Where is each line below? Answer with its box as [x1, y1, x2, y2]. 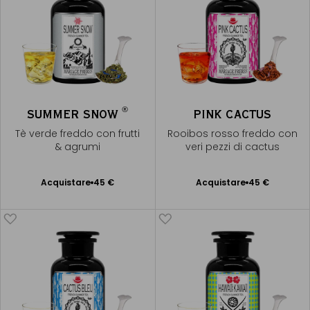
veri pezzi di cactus [185, 139, 280, 154]
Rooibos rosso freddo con [167, 126, 298, 140]
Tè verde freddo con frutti [15, 126, 140, 140]
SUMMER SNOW [27, 105, 122, 122]
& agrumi [55, 139, 101, 154]
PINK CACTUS [193, 105, 272, 122]
